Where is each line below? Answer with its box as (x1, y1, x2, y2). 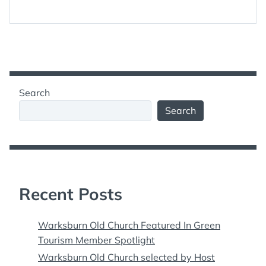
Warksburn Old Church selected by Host (38, 251, 215, 263)
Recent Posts (19, 183, 122, 204)
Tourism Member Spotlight (38, 234, 155, 246)
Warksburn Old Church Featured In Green (38, 219, 220, 231)
